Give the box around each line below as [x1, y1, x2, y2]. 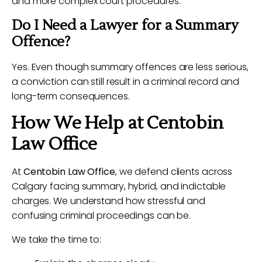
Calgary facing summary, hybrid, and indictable [12, 180, 226, 193]
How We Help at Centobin [12, 112, 223, 135]
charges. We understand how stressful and [12, 194, 205, 208]
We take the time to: [12, 233, 101, 246]
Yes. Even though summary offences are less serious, [12, 60, 249, 74]
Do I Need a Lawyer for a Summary [12, 16, 239, 35]
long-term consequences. [12, 89, 130, 103]
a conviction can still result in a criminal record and [12, 75, 239, 88]
